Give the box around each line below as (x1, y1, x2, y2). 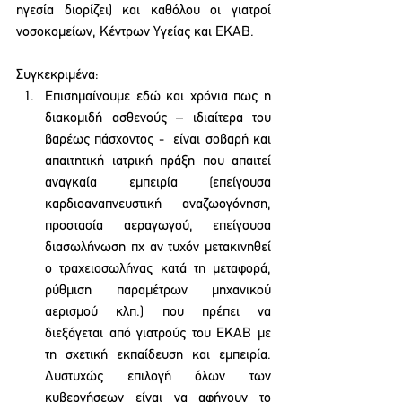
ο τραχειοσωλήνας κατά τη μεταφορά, (45, 262, 271, 276)
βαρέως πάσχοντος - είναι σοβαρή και (45, 133, 271, 147)
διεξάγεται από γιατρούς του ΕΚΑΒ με (45, 327, 271, 341)
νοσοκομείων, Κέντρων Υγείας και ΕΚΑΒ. (16, 25, 254, 39)
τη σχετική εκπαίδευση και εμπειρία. (45, 348, 271, 363)
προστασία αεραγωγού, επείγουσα (45, 219, 271, 233)
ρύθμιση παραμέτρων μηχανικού (45, 284, 271, 298)
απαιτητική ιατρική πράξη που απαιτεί (45, 154, 271, 169)
